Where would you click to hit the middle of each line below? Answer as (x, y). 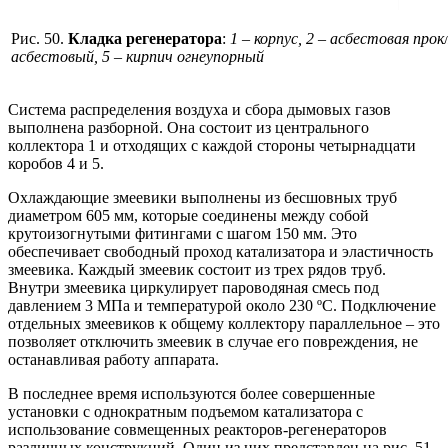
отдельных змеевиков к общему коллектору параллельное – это (224, 323)
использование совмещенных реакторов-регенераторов (197, 429)
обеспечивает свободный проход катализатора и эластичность (220, 251)
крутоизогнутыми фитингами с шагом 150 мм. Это (182, 233)
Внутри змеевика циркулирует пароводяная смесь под (193, 287)
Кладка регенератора (145, 38)
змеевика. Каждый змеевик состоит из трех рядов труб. (197, 269)
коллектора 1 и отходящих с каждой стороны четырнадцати (212, 145)
